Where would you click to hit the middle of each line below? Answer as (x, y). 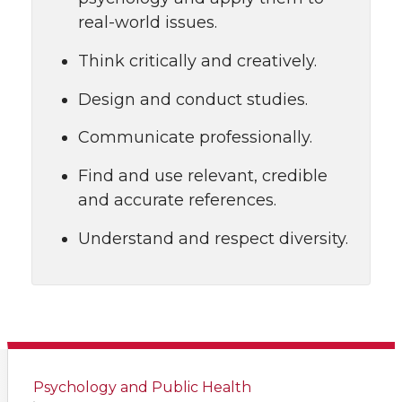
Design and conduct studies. (193, 99)
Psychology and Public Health (142, 387)
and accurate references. (177, 200)
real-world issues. (148, 22)
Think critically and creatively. (197, 61)
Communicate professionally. (195, 138)
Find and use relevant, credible (203, 176)
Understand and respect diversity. (213, 238)
